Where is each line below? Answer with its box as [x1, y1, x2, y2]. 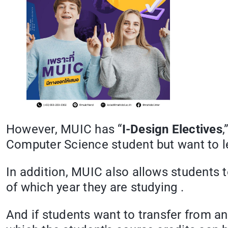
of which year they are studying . [6, 180, 184, 195]
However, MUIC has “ [6, 122, 122, 137]
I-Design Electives [122, 122, 222, 137]
